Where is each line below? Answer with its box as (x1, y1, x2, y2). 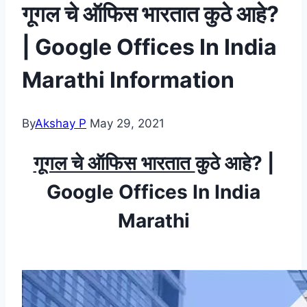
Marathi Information (22, 66, 234, 93)
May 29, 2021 (90, 116, 164, 131)
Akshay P (35, 116, 86, 131)
